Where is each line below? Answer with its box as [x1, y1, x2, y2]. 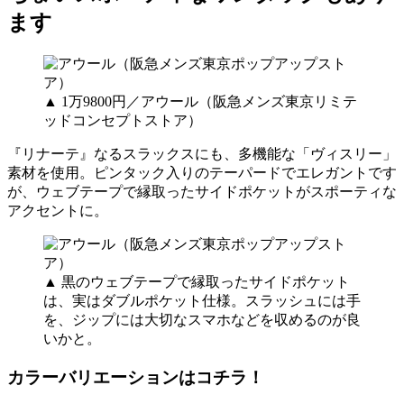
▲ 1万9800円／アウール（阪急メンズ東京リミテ [43, 93, 357, 109]
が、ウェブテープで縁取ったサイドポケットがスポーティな [7, 183, 397, 199]
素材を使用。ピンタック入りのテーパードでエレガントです [7, 164, 397, 180]
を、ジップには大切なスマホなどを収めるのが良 [43, 311, 361, 327]
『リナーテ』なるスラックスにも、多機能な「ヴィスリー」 [7, 145, 397, 161]
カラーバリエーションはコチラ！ [7, 367, 264, 387]
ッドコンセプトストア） [43, 112, 202, 128]
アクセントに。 [7, 202, 108, 218]
